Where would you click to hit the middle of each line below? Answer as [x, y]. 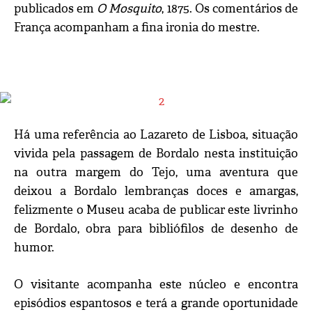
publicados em [56, 9]
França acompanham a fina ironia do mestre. [137, 28]
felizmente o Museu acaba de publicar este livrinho [156, 210]
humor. [34, 248]
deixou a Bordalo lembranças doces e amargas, [156, 192]
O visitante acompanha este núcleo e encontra [156, 285]
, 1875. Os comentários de [230, 9]
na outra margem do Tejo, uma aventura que [156, 173]
